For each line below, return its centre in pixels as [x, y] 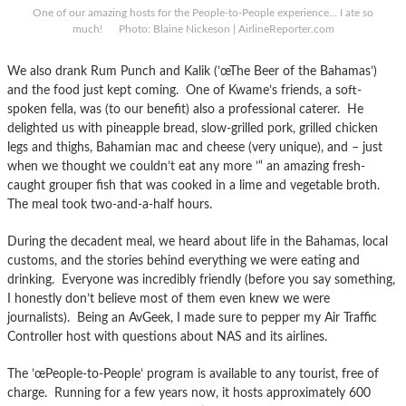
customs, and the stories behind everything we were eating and [184, 260]
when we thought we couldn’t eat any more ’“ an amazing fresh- [186, 166]
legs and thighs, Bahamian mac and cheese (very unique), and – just [195, 147]
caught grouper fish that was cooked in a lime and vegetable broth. [195, 185]
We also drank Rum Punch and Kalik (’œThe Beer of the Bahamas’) [192, 71]
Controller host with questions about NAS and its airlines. [167, 336]
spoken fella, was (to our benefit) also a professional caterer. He [185, 109]
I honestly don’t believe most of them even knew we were [169, 298]
